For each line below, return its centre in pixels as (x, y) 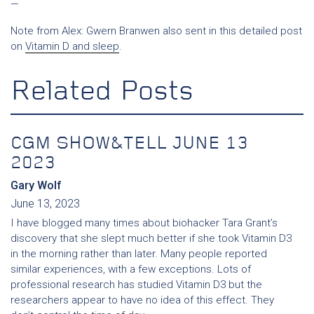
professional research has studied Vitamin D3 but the (136, 285)
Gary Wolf (36, 185)
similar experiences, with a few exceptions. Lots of (131, 269)
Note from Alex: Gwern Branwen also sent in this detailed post (156, 31)
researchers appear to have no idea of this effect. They (142, 300)
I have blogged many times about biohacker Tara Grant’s (144, 223)
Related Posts (102, 93)
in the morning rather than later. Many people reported (139, 254)
